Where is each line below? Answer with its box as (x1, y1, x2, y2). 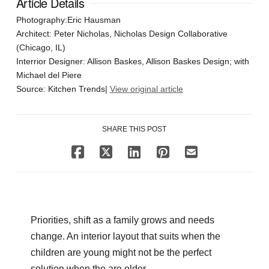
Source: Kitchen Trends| (16, 84, 110, 94)
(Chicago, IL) (16, 43, 65, 53)
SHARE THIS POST (102, 125, 167, 134)
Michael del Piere (16, 70, 82, 80)
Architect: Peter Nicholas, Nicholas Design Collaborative (16, 29, 228, 39)
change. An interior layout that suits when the (30, 231, 220, 242)
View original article (109, 84, 183, 94)
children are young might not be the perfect (30, 247, 211, 258)
